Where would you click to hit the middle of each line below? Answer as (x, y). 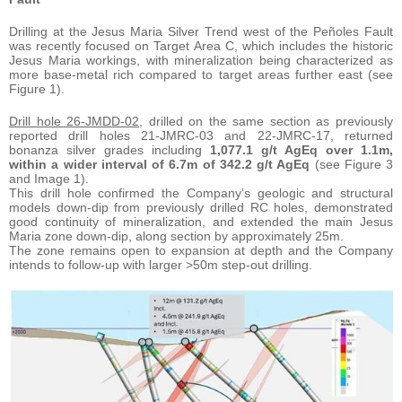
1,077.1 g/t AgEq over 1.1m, (301, 150)
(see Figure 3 (354, 165)
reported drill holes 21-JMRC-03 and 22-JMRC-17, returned (201, 136)
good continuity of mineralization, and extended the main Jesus (201, 222)
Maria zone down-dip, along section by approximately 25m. (176, 236)
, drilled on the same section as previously (267, 122)
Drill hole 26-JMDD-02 (74, 122)
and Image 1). (49, 179)
